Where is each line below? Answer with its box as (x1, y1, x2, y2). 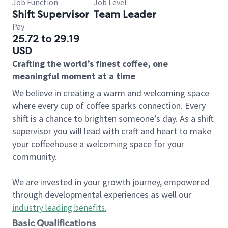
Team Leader (94, 8, 156, 21)
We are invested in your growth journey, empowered (12, 176, 210, 188)
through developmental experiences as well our (12, 189, 191, 201)
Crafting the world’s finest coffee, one (12, 58, 168, 69)
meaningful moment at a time (12, 70, 135, 82)
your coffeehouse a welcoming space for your (12, 138, 184, 150)
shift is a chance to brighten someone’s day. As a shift (12, 112, 214, 124)
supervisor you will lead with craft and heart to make (12, 125, 211, 137)
